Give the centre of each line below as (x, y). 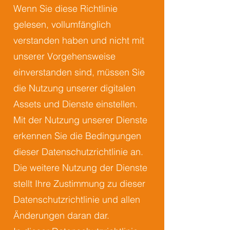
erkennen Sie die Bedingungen (77, 136)
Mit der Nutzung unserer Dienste (80, 120)
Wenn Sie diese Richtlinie (65, 8)
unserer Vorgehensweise (64, 56)
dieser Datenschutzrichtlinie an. (78, 152)
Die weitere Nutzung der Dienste (80, 168)
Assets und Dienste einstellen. (75, 104)
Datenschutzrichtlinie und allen (77, 199)
